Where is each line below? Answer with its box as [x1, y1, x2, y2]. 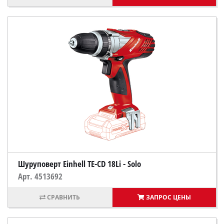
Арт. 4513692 [18, 170, 62, 182]
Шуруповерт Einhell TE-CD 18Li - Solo [18, 158, 141, 169]
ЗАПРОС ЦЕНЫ [145, 193, 191, 201]
